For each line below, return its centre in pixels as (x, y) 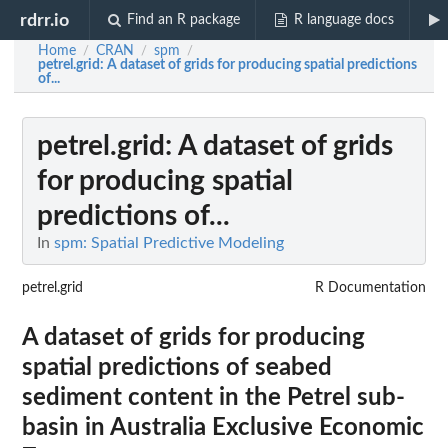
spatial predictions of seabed (177, 367)
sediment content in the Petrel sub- (213, 397)
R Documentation (370, 288)
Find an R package (184, 20)
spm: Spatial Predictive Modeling (169, 243)
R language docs (343, 20)
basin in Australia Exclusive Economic (223, 427)
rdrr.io (45, 20)
